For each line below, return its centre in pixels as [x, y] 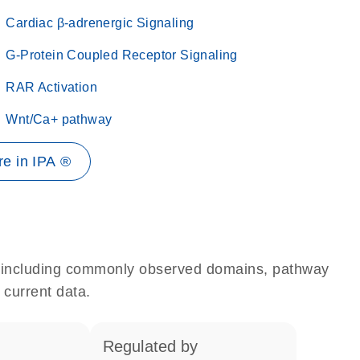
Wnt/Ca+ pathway [59, 119]
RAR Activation [51, 87]
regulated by [156, 346]
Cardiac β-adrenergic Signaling [100, 23]
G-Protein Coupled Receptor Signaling [122, 55]
